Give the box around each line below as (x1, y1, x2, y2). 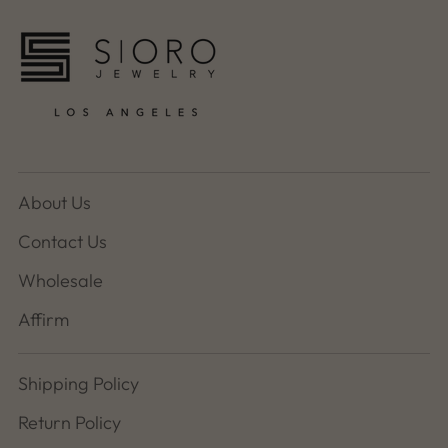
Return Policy (18, 411, 121, 434)
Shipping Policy (18, 372, 139, 395)
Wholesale (18, 269, 103, 292)
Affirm (18, 308, 69, 331)
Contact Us (18, 230, 107, 253)
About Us (18, 191, 91, 214)
